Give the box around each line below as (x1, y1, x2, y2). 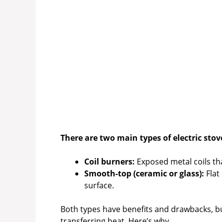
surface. (84, 180, 114, 191)
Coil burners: (84, 156, 135, 167)
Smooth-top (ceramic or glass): (84, 168, 204, 179)
